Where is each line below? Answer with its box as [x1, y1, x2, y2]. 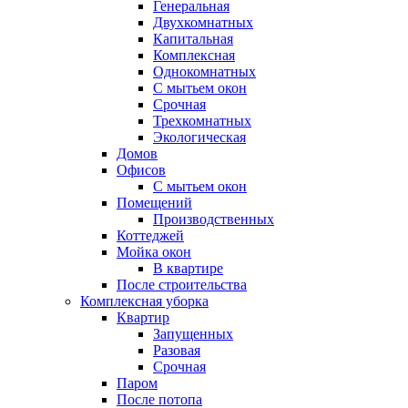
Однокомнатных [153, 64, 256, 79]
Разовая [153, 342, 200, 358]
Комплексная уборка [80, 293, 209, 309]
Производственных [153, 211, 274, 227]
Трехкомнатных [153, 113, 251, 128]
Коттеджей [117, 228, 184, 243]
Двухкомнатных [153, 15, 253, 30]
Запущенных [153, 326, 233, 342]
